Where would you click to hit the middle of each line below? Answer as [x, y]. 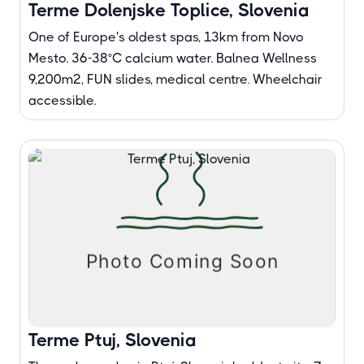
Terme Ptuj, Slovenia [113, 340]
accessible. [62, 100]
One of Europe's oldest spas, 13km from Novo [166, 37]
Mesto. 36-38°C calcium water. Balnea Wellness [173, 58]
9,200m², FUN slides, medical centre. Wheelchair [175, 79]
